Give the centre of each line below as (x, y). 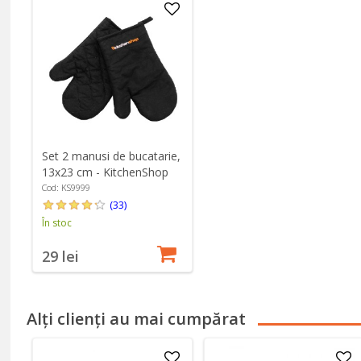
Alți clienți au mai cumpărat (137, 319)
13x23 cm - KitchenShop (105, 172)
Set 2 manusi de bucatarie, (111, 156)
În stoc (56, 223)
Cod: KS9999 (66, 188)
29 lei (60, 257)
